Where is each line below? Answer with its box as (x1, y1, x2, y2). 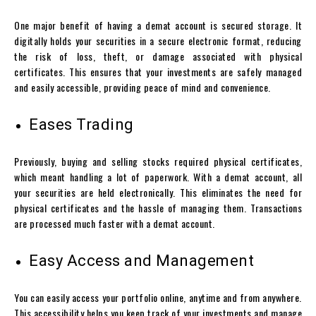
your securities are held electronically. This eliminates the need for (14, 185, 302, 200)
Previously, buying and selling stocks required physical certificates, (14, 154, 302, 169)
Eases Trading (29, 116, 134, 134)
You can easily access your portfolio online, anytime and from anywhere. (14, 290, 302, 305)
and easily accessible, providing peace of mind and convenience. (14, 80, 271, 95)
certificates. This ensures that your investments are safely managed (14, 64, 302, 80)
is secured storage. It (206, 18, 303, 33)
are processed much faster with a (14, 216, 153, 231)
